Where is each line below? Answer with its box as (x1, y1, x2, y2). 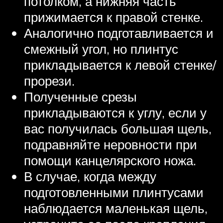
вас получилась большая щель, (24, 120, 212, 137)
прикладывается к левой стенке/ (24, 57, 216, 73)
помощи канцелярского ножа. (24, 152, 196, 169)
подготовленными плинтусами (24, 184, 204, 201)
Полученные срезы (24, 89, 137, 105)
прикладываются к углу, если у (24, 105, 207, 121)
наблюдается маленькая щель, (24, 200, 208, 217)
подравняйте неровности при (24, 136, 197, 153)
